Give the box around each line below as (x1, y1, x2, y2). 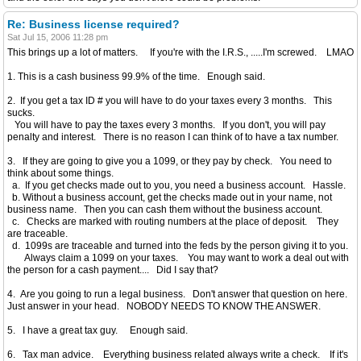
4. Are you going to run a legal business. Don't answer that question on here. (7, 288, 352, 300)
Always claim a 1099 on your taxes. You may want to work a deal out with (7, 252, 349, 263)
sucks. (7, 107, 35, 118)
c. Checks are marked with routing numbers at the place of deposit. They (7, 216, 338, 227)
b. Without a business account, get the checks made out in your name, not (7, 192, 332, 203)
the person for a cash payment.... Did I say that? (7, 264, 218, 276)
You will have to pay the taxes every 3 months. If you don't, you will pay (7, 119, 326, 131)
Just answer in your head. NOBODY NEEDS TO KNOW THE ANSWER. (7, 301, 321, 312)
